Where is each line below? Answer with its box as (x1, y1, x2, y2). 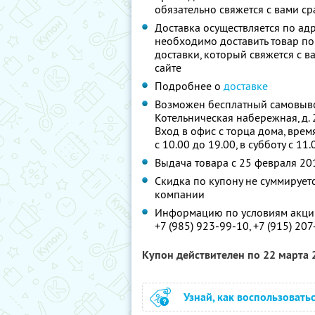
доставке (224, 79, 268, 93)
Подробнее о (155, 79, 224, 93)
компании (155, 187, 205, 201)
